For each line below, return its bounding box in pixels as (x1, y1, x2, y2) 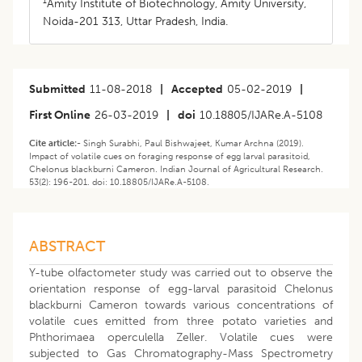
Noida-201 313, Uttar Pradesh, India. (43, 15, 228, 29)
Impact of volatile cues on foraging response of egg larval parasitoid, (29, 150, 310, 162)
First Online (29, 108, 90, 123)
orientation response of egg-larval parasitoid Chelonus (29, 282, 333, 297)
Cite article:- (29, 137, 83, 149)
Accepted (171, 82, 223, 97)
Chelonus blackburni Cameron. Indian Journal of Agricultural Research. (29, 163, 323, 175)
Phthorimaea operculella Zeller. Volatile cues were (29, 330, 333, 345)
